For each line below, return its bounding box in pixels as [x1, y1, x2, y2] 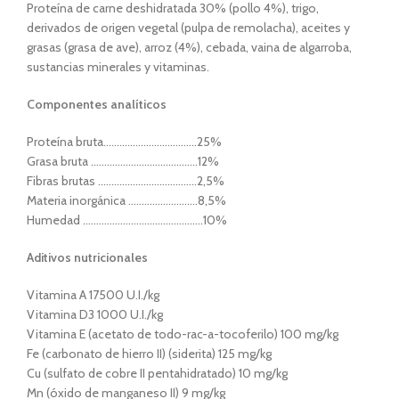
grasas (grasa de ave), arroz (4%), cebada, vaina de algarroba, [27, 39, 352, 55]
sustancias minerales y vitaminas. [27, 59, 209, 75]
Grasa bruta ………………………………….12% [27, 153, 219, 169]
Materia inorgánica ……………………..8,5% [27, 192, 226, 208]
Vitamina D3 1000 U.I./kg [27, 306, 163, 322]
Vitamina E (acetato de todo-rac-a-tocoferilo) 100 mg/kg [27, 326, 338, 342]
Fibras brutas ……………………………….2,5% [27, 173, 224, 189]
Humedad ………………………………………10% [27, 212, 227, 228]
